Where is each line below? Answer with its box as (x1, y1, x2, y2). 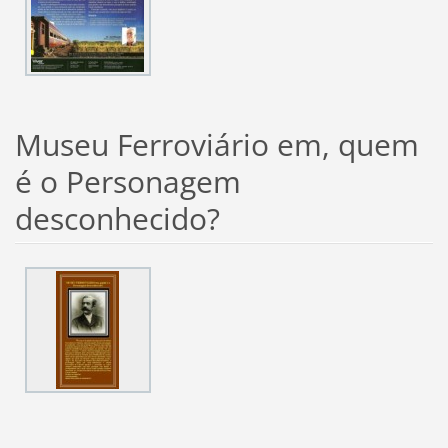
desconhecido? (14, 197, 220, 239)
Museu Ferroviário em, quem (14, 123, 419, 165)
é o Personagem (14, 160, 241, 202)
